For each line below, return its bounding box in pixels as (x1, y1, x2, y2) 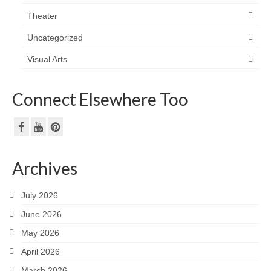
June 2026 (21, 209, 62, 220)
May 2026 (21, 228, 59, 238)
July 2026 (21, 191, 58, 201)
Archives (12, 158, 77, 179)
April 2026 (21, 247, 60, 257)
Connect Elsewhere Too (12, 88, 188, 109)
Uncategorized (27, 32, 83, 42)
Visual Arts (27, 54, 67, 64)
